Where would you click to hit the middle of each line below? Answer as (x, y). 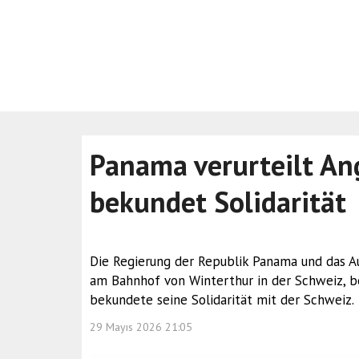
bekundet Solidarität (218, 202)
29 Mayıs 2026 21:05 (141, 327)
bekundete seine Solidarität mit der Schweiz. (222, 300)
